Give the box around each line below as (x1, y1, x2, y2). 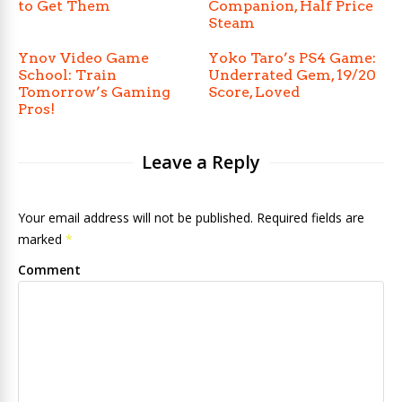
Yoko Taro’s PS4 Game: (208, 49, 377, 66)
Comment (18, 261, 81, 278)
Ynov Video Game (18, 49, 149, 66)
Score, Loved (208, 83, 301, 100)
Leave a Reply (142, 150, 260, 174)
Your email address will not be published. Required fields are (18, 209, 364, 226)
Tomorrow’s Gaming (18, 83, 170, 100)
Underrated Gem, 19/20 (208, 66, 377, 83)
